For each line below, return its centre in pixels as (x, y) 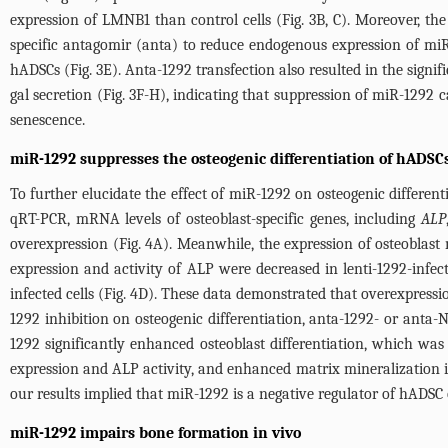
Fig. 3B (303, 19)
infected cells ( (57, 293)
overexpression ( (64, 243)
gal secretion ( (56, 94)
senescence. (47, 119)
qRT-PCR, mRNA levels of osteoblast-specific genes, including (216, 218)
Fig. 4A (141, 243)
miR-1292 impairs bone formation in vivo (155, 432)
